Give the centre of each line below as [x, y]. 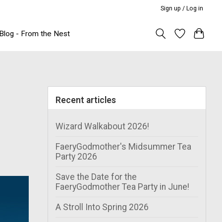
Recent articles [86, 100]
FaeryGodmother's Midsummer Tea [123, 146]
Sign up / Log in [182, 8]
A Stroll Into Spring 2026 [102, 207]
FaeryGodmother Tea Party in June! [122, 187]
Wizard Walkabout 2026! [102, 126]
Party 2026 [76, 156]
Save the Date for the [96, 177]
